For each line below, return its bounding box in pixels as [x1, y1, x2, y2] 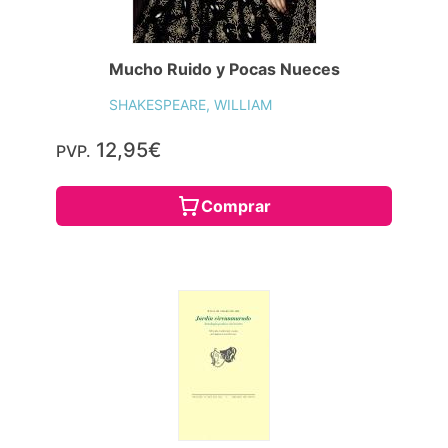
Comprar [201, 195, 271, 216]
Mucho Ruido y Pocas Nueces [108, 58, 340, 79]
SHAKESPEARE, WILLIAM [108, 95, 272, 113]
